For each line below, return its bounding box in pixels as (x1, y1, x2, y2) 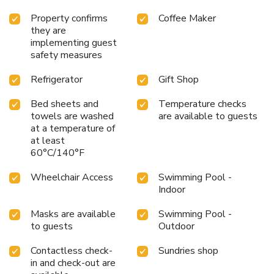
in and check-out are (31, 256, 116, 270)
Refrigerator (31, 72, 83, 86)
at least (31, 133, 65, 147)
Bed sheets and (31, 97, 98, 111)
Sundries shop (158, 243, 218, 257)
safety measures (31, 48, 102, 62)
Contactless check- (31, 243, 113, 257)
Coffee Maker (158, 11, 216, 25)
